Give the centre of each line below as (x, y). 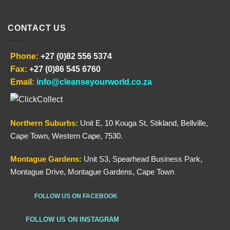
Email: (22, 82)
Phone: (24, 56)
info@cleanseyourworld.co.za (94, 82)
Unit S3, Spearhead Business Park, (143, 159)
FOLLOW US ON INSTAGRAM (72, 219)
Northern (27, 123)
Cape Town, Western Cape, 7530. (66, 136)
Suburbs (60, 123)
